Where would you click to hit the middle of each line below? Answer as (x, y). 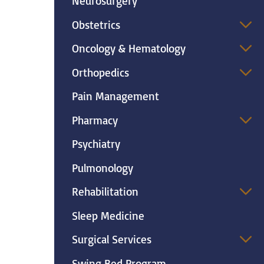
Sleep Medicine (108, 215)
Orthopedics (100, 72)
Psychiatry (96, 144)
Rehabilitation (105, 192)
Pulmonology (102, 168)
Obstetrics (96, 24)
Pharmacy (95, 120)
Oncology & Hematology (128, 49)
